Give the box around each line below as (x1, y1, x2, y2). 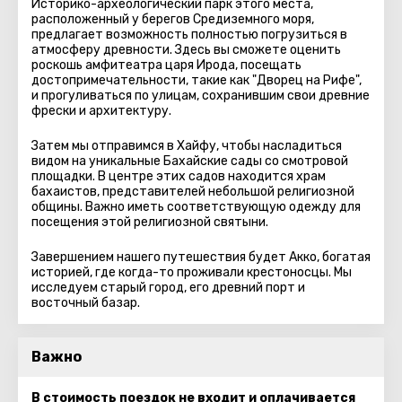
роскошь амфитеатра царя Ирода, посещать (31, 57, 301, 73)
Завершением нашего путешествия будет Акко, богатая (31, 249, 371, 265)
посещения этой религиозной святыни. (31, 214, 268, 230)
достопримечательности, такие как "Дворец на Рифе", (31, 73, 362, 88)
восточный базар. (31, 295, 140, 310)
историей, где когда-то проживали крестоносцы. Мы (31, 265, 352, 280)
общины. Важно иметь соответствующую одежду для (31, 199, 361, 214)
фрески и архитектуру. (31, 103, 171, 118)
